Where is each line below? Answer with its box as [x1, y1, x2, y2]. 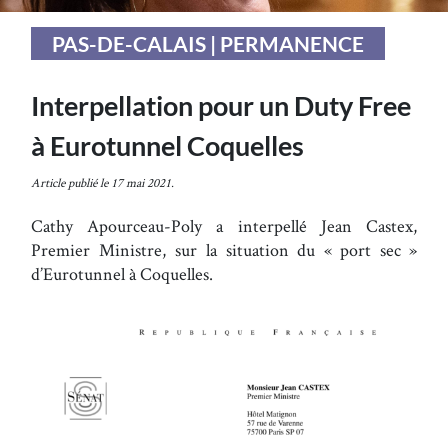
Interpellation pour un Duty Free [31, 89, 411, 123]
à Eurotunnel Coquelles [31, 129, 304, 163]
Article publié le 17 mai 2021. [31, 173, 174, 191]
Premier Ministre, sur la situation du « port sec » [31, 237, 417, 261]
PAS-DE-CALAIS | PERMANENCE [51, 31, 364, 56]
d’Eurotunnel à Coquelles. [31, 261, 213, 285]
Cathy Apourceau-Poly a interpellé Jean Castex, [31, 213, 417, 237]
